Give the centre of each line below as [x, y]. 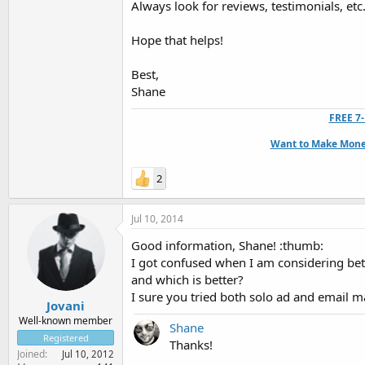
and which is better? [187, 279]
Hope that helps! [177, 40]
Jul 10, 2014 [157, 219]
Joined [31, 354]
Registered [66, 337]
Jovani [66, 305]
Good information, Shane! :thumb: [227, 245]
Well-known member [66, 320]
